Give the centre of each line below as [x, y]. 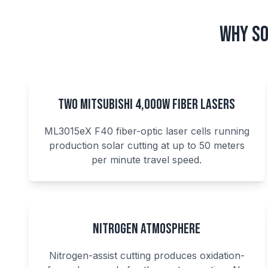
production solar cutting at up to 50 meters [147, 145]
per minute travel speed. [147, 160]
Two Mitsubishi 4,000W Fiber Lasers [147, 104]
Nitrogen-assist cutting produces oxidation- [147, 255]
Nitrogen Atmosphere [147, 229]
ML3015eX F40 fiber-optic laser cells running [147, 131]
